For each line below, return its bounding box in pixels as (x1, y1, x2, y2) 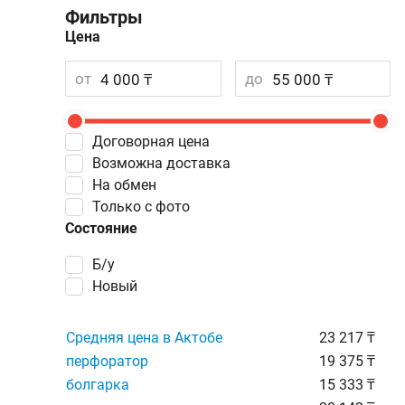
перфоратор (66, 353, 148, 370)
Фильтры (65, 6, 143, 28)
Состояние (65, 220, 137, 237)
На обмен (102, 176, 156, 193)
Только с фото (100, 198, 190, 215)
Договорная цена (103, 133, 210, 150)
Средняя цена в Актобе (66, 329, 222, 346)
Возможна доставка (101, 155, 231, 172)
